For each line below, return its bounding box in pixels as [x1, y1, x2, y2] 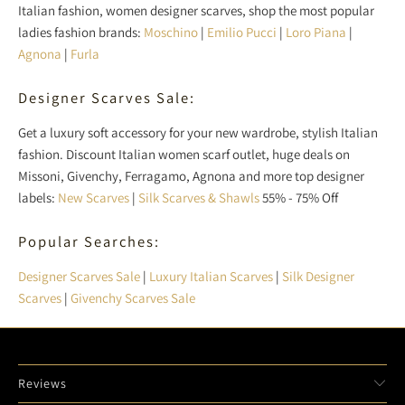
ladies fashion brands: [18, 23, 144, 41]
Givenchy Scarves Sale [71, 288, 195, 306]
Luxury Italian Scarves [149, 267, 273, 285]
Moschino [144, 23, 198, 41]
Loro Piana [286, 23, 346, 41]
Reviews [18, 374, 67, 391]
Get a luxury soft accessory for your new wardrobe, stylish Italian [18, 123, 378, 141]
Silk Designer [282, 267, 354, 285]
